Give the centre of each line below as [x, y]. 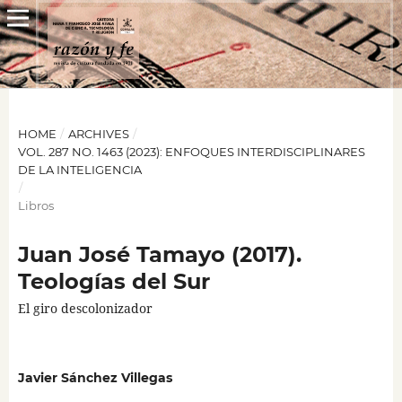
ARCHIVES [98, 133]
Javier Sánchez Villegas [95, 378]
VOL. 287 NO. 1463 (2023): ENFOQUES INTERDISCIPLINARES [191, 151]
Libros [35, 205]
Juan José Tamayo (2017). [159, 254]
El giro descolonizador [85, 308]
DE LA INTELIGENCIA [79, 169]
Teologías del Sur [114, 281]
